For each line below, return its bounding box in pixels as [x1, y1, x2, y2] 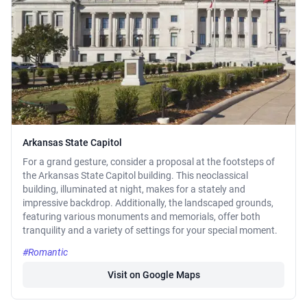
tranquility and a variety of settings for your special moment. [23, 225, 278, 236]
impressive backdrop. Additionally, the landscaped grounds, [23, 197, 273, 209]
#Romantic [23, 247, 68, 258]
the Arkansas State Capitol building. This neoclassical [23, 170, 248, 182]
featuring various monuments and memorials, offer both [23, 211, 260, 223]
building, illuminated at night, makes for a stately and [23, 184, 245, 195]
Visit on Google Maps [107, 269, 200, 281]
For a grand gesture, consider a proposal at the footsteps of [23, 156, 275, 168]
